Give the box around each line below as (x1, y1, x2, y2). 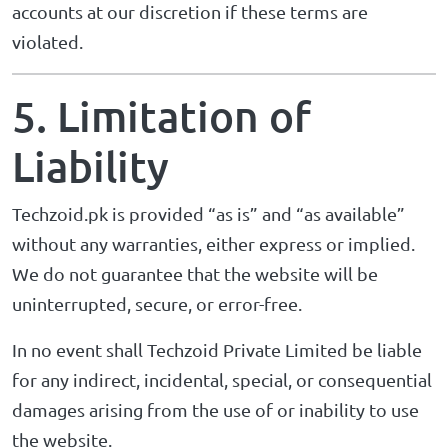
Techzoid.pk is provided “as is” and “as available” (12, 203, 405, 224)
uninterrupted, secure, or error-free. (12, 293, 302, 314)
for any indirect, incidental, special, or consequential (12, 369, 432, 390)
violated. (12, 31, 83, 52)
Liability (12, 140, 169, 192)
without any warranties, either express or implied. (12, 233, 415, 254)
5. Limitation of (12, 90, 311, 142)
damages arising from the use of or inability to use (12, 399, 419, 420)
